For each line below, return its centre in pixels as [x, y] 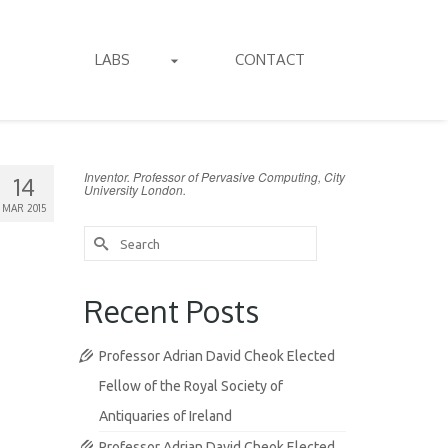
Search [106, 235]
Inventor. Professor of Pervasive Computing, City [214, 176]
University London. [134, 189]
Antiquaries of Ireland [165, 416]
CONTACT [269, 59]
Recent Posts [171, 311]
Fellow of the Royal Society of [190, 386]
